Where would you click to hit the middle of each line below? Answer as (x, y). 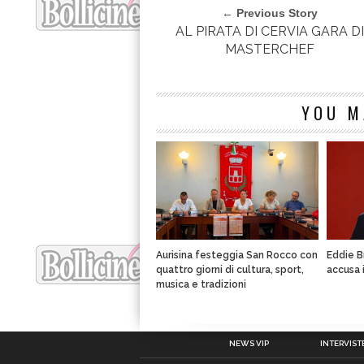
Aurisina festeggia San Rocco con (237, 256)
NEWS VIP (249, 343)
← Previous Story (270, 13)
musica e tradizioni (201, 285)
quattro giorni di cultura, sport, (230, 270)
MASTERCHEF (270, 50)
